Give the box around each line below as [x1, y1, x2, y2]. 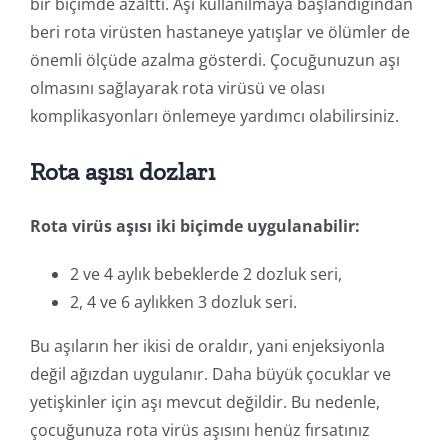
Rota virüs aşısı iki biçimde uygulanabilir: [29, 214, 360, 237]
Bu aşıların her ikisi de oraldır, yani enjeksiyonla [29, 334, 385, 357]
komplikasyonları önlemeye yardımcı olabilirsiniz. [29, 104, 399, 127]
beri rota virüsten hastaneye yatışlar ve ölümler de [29, 20, 410, 43]
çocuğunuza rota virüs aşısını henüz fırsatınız [29, 418, 370, 441]
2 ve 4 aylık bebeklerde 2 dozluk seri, [69, 262, 342, 285]
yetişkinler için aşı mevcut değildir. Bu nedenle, [29, 390, 380, 413]
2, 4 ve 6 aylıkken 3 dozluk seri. [69, 290, 297, 313]
